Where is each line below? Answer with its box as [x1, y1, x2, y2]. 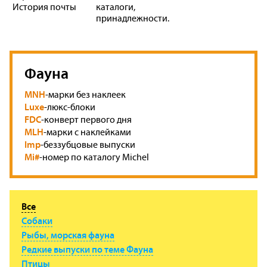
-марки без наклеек [45, 88, 126, 100]
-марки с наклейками [44, 126, 131, 138]
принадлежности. [95, 12, 169, 24]
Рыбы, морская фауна [21, 228, 114, 241]
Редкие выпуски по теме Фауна [21, 243, 153, 255]
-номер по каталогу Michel [39, 151, 149, 163]
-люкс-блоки [44, 101, 95, 113]
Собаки [21, 214, 52, 226]
